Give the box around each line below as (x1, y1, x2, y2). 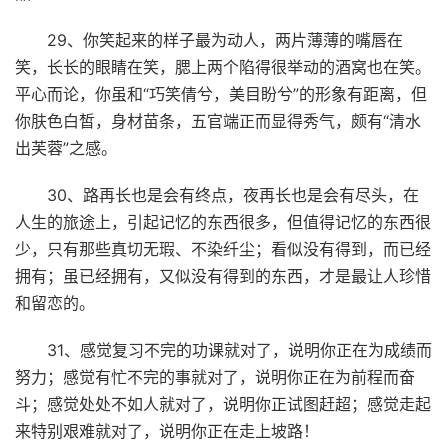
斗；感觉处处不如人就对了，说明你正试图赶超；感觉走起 (15, 393, 431, 414)
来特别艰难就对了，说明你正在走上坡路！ (15, 420, 319, 441)
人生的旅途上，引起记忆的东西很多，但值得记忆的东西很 (15, 211, 431, 232)
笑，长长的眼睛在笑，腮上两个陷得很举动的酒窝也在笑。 (15, 56, 431, 77)
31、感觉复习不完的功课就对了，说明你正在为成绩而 (47, 339, 432, 360)
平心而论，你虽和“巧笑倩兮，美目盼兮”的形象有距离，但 (15, 83, 427, 104)
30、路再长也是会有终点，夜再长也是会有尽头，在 (47, 184, 419, 205)
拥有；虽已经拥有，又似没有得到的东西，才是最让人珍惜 (15, 265, 431, 286)
